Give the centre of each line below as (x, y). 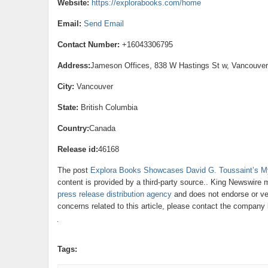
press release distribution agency (114, 194)
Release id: (77, 149)
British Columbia (108, 107)
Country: (73, 128)
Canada (102, 128)
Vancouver (93, 86)
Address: (74, 66)
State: (68, 107)
